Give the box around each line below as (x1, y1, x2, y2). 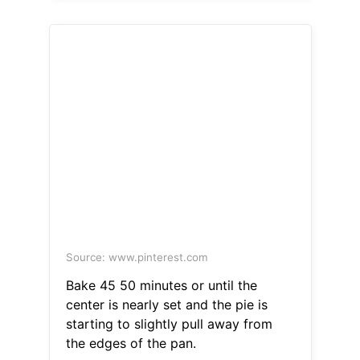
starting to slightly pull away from (65, 316, 272, 333)
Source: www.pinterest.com (65, 251, 208, 264)
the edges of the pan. (65, 335, 196, 352)
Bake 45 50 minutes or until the (65, 277, 257, 294)
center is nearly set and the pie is (65, 297, 268, 313)
